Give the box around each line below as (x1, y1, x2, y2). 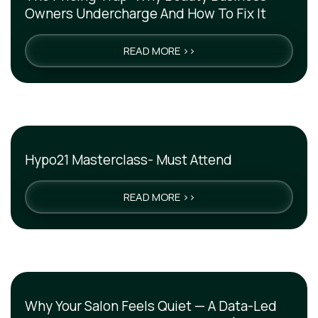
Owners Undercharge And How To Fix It (25, 4, 266, 23)
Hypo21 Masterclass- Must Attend (25, 150, 232, 169)
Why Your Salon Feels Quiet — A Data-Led (25, 297, 277, 315)
